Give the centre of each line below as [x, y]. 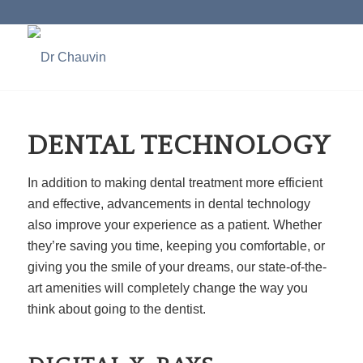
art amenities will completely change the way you [167, 288]
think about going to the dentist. [116, 309]
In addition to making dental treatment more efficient [175, 183]
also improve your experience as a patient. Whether [174, 225]
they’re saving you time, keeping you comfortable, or [176, 246]
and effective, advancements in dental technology [169, 204]
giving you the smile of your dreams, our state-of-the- [177, 267]
